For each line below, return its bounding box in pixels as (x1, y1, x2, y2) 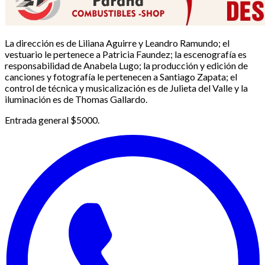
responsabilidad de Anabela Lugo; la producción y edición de (5, 59, 248, 71)
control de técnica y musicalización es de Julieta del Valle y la (5, 82, 248, 93)
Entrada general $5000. (5, 114, 99, 125)
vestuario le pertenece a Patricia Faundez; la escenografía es (5, 48, 247, 60)
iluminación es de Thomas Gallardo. (5, 93, 147, 105)
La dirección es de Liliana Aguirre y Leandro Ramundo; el (5, 37, 230, 49)
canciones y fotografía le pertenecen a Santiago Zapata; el (5, 70, 237, 82)
